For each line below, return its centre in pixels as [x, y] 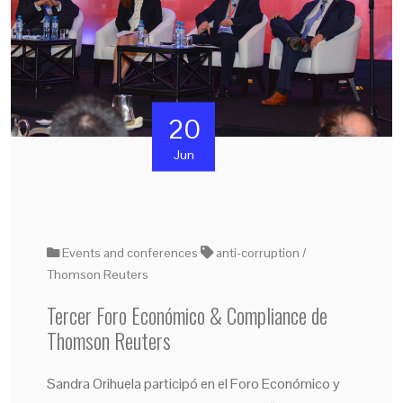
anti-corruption [258, 252]
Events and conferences [131, 252]
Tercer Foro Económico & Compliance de [187, 315]
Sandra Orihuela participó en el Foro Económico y [193, 383]
